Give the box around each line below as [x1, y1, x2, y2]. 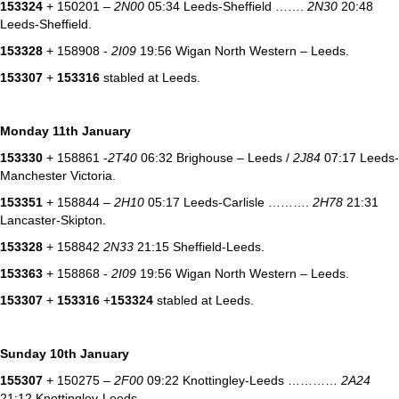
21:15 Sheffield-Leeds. [134, 239, 265, 254]
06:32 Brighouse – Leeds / [137, 150, 293, 165]
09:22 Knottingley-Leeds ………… [143, 372, 341, 387]
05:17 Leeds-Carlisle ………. [144, 194, 313, 209]
